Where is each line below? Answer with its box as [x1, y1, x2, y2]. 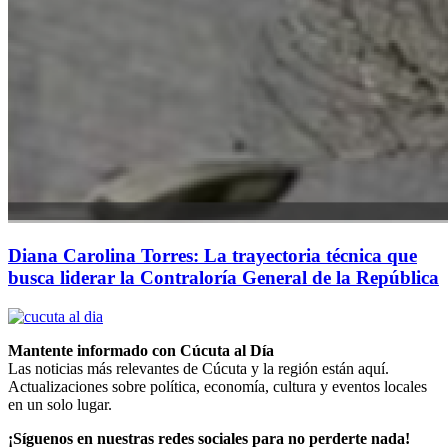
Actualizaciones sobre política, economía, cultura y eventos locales [8, 378, 427, 395]
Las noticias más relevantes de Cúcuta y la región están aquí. [8, 360, 389, 377]
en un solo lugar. [8, 396, 112, 413]
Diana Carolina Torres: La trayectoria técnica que [8, 245, 417, 267]
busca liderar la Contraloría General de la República [8, 267, 439, 289]
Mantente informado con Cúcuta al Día [8, 342, 274, 359]
